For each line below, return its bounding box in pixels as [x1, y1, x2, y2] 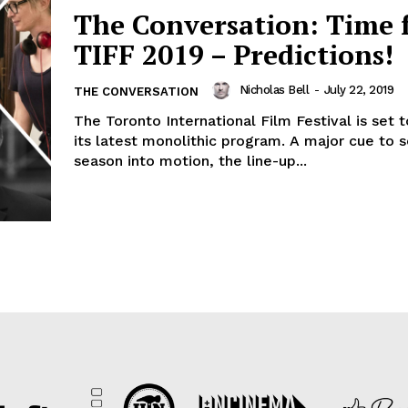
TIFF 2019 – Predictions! [74, 36, 393, 73]
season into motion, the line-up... [74, 151, 307, 169]
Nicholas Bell [239, 82, 309, 97]
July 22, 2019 [323, 82, 393, 97]
